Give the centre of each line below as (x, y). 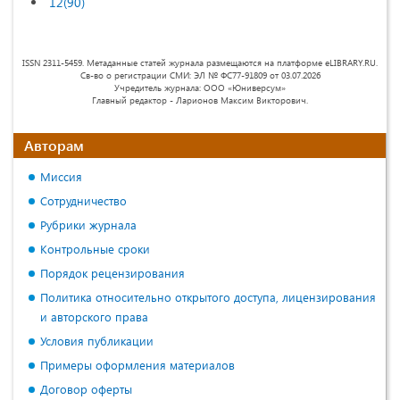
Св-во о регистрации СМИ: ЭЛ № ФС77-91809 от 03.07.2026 (200, 75)
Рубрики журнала (88, 224)
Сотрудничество (83, 200)
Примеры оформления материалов (137, 364)
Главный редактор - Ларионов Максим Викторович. (200, 100)
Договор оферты (86, 388)
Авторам (54, 145)
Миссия (61, 176)
